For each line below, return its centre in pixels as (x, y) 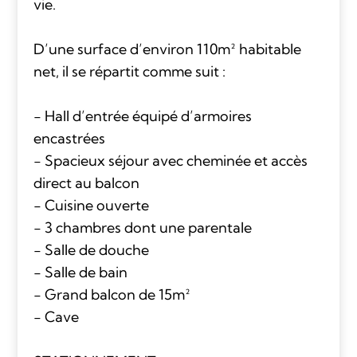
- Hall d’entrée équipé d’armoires (142, 116)
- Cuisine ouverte (91, 205)
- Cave (56, 316)
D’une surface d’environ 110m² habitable (167, 49)
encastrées (69, 138)
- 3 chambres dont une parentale (142, 227)
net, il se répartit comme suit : (129, 71)
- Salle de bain (80, 272)
